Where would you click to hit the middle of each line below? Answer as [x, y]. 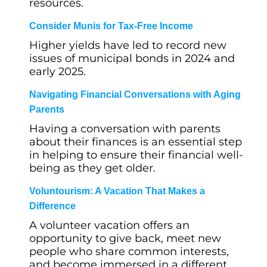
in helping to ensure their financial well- [136, 155]
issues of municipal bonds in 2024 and [132, 58]
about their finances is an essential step [136, 142]
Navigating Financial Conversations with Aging [135, 94]
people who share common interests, [129, 252]
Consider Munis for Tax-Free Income [111, 26]
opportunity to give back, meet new [125, 238]
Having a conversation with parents [125, 129]
